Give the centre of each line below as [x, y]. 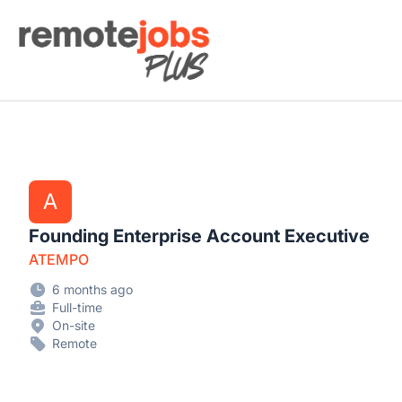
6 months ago [92, 289]
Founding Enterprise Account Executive [199, 236]
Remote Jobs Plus [73, 24]
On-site [74, 325]
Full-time [77, 307]
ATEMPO [59, 259]
